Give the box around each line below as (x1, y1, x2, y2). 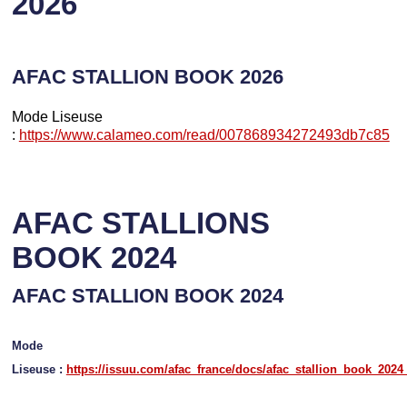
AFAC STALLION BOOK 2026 (11, 65, 289, 88)
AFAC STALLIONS (11, 205, 270, 240)
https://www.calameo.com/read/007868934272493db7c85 (18, 125, 390, 143)
